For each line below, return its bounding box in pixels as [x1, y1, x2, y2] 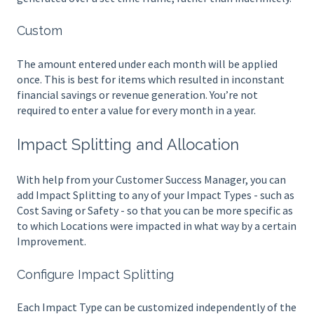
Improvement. [17, 234, 86, 249]
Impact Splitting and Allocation [17, 135, 239, 153]
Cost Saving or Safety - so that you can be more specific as [17, 203, 293, 218]
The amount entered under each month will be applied [17, 56, 278, 71]
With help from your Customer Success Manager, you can [17, 172, 286, 187]
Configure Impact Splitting [17, 266, 174, 282]
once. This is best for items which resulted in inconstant [17, 71, 285, 86]
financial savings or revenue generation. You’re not [17, 87, 258, 102]
